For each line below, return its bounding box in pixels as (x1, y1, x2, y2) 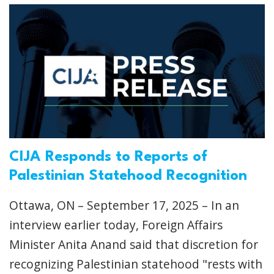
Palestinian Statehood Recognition (9, 168, 247, 183)
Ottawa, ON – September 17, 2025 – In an (9, 196, 239, 213)
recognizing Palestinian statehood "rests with (9, 255, 262, 272)
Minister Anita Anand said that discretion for (9, 235, 258, 253)
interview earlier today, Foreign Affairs (9, 216, 223, 233)
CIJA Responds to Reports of (9, 149, 207, 165)
